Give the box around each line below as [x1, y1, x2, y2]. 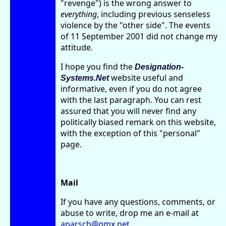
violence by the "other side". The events [61, 19, 210, 31]
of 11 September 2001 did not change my [61, 30, 217, 42]
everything [61, 8, 97, 20]
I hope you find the [61, 61, 135, 72]
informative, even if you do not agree [61, 83, 202, 94]
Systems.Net [61, 73, 109, 82]
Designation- [135, 62, 184, 71]
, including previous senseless [97, 8, 210, 20]
